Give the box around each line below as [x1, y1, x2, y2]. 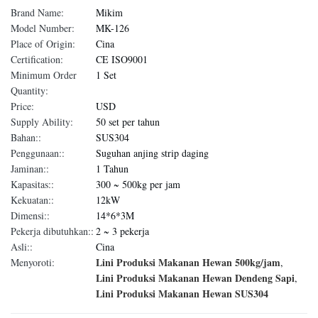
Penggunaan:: [11, 146, 65, 160]
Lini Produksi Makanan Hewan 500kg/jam [96, 255, 280, 270]
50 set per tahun [96, 115, 160, 128]
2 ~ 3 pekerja [96, 224, 149, 238]
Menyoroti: [11, 256, 55, 269]
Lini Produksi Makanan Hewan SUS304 [96, 286, 268, 301]
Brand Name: [11, 6, 64, 19]
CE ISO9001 [96, 53, 148, 66]
